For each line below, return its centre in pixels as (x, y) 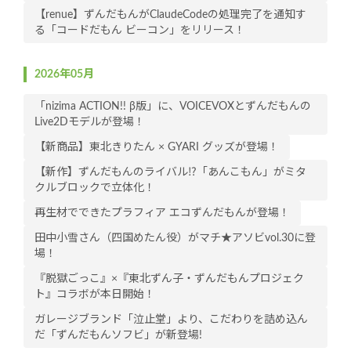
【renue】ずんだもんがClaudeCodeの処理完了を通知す (170, 15)
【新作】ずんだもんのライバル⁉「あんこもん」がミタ (170, 173)
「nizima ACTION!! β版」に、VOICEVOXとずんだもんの (173, 107)
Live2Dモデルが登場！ (90, 123)
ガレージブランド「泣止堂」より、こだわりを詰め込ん (171, 320)
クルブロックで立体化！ (95, 188)
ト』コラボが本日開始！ (95, 295)
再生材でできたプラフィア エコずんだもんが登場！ (162, 213)
